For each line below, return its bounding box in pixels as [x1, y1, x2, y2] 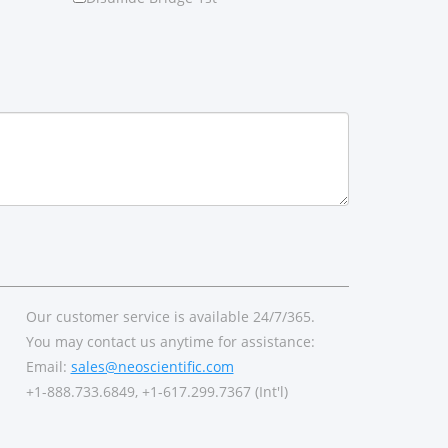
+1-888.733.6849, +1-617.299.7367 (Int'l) [25, 382, 288, 402]
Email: [25, 357, 71, 377]
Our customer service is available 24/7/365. [25, 307, 315, 327]
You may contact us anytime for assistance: [25, 332, 315, 352]
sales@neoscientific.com [70, 357, 234, 377]
